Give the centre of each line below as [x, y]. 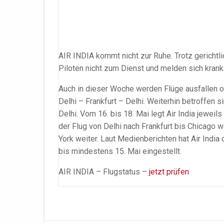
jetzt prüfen [168, 172]
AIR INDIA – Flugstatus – [103, 172]
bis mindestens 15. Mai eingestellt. [120, 151]
